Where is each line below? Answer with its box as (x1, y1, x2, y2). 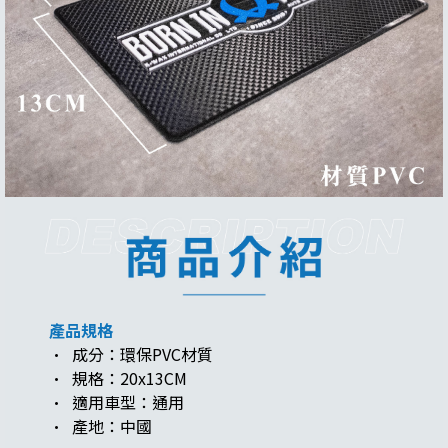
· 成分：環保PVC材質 (48, 341, 213, 366)
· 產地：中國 (48, 413, 152, 438)
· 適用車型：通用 (48, 389, 184, 414)
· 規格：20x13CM (48, 365, 191, 390)
